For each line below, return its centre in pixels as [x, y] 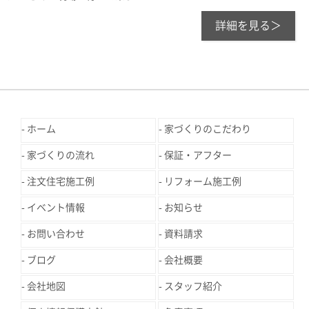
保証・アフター [198, 156]
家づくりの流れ [61, 156]
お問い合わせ [56, 234]
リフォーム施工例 [203, 182]
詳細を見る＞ [248, 26]
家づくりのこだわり [208, 129]
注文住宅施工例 [61, 182]
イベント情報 [56, 208]
